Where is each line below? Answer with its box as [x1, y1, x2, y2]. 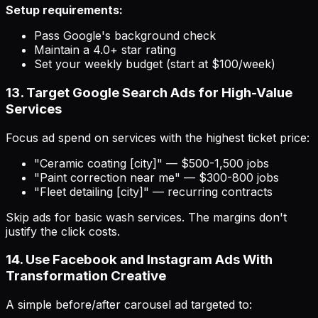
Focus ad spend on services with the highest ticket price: [6, 130, 309, 145]
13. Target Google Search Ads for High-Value [6, 84, 292, 101]
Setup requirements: [6, 3, 123, 18]
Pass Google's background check [34, 28, 216, 43]
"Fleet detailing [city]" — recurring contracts [34, 184, 273, 199]
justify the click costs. [6, 224, 120, 238]
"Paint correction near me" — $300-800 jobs [34, 170, 279, 185]
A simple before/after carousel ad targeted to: [6, 297, 252, 312]
